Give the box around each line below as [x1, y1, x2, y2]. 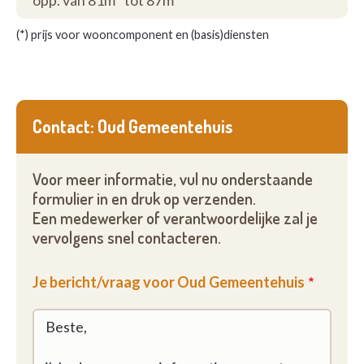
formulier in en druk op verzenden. [32, 188, 256, 209]
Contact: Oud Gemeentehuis [32, 115, 232, 137]
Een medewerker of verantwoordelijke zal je [32, 208, 318, 228]
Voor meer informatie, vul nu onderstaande [32, 169, 313, 189]
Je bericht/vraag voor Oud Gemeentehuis [32, 273, 305, 291]
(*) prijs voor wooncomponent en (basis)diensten [16, 28, 269, 41]
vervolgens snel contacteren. [32, 227, 221, 248]
